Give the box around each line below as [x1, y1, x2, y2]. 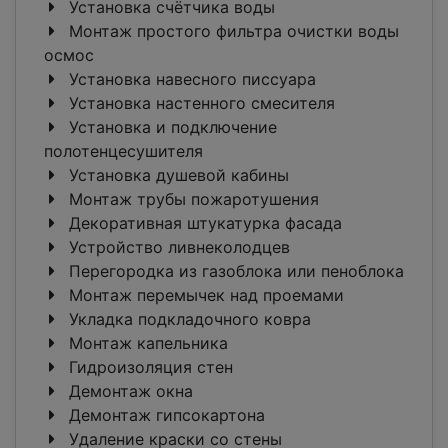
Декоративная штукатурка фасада [64, 213, 342, 234]
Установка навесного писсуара [64, 69, 316, 90]
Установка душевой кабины [64, 165, 289, 186]
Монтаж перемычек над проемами [64, 285, 344, 306]
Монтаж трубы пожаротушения [64, 189, 319, 210]
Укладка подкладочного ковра [64, 309, 311, 330]
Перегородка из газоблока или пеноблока [64, 261, 404, 282]
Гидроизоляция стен [64, 357, 233, 378]
